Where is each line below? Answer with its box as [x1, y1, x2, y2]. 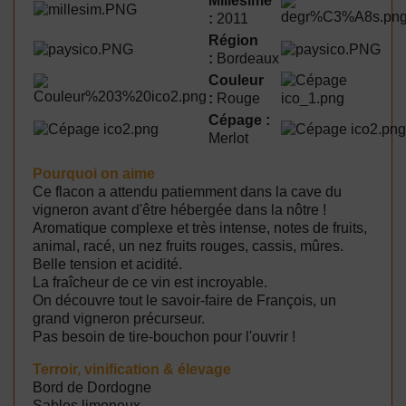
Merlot [208, 130, 248, 146]
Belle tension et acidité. [33, 256, 182, 272]
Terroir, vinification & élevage [33, 361, 231, 377]
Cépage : [208, 111, 270, 128]
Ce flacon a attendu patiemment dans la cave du [33, 183, 342, 199]
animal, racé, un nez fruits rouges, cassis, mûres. [33, 237, 343, 254]
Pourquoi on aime [33, 165, 155, 181]
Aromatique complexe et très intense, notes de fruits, [33, 219, 367, 236]
